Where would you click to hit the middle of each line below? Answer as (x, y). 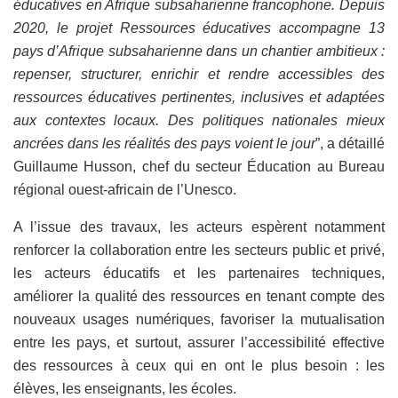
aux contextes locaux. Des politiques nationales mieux (199, 120)
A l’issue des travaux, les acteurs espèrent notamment (199, 227)
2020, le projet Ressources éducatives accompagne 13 (199, 28)
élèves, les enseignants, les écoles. (127, 388)
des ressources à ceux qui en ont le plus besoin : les (199, 365)
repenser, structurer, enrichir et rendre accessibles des (199, 74)
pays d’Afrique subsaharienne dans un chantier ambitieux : (199, 51)
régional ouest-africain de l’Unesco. (125, 189)
